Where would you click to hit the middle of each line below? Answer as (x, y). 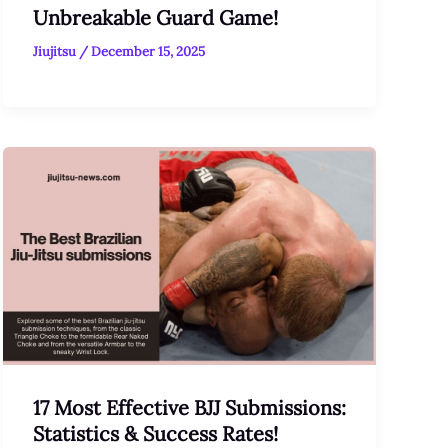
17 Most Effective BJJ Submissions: (189, 407)
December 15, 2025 (147, 52)
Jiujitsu (55, 52)
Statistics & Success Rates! (155, 433)
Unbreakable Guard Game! (155, 18)
